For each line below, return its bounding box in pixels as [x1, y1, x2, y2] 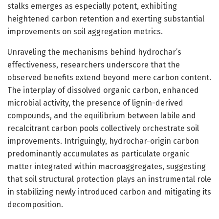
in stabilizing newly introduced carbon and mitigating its [7, 187, 211, 197]
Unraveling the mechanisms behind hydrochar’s [7, 47, 181, 57]
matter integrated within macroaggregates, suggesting [7, 161, 206, 171]
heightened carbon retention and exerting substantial [7, 14, 204, 23]
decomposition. [7, 199, 63, 209]
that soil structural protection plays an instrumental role [7, 174, 211, 184]
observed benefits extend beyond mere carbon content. [7, 72, 211, 82]
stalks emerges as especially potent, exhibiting [7, 1, 177, 11]
